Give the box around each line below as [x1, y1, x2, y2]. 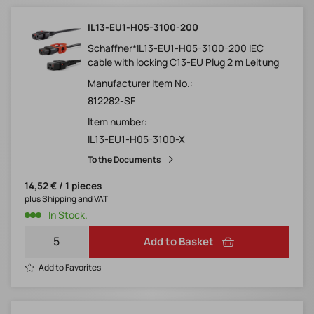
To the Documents [88, 153, 161, 166]
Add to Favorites [39, 261, 101, 274]
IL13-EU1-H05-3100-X [88, 132, 185, 146]
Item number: [88, 115, 147, 129]
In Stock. [48, 208, 88, 222]
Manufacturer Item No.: [88, 76, 193, 90]
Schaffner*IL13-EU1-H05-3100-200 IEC [88, 41, 264, 55]
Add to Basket [144, 234, 214, 250]
